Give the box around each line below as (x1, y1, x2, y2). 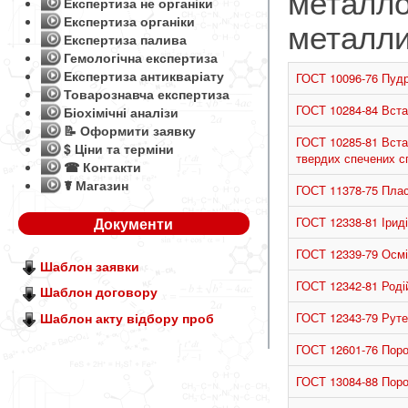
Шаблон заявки (40, 257, 139, 275)
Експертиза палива (64, 30, 187, 48)
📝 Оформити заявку (64, 121, 196, 139)
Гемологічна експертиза (64, 48, 218, 66)
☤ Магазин (64, 176, 128, 194)
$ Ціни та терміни (64, 139, 174, 158)
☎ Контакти (64, 158, 141, 176)
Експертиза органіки (64, 12, 195, 30)
